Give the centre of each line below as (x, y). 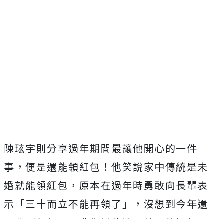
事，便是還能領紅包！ (58, 166)
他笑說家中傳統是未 (160, 166)
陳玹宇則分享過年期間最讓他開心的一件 (101, 148)
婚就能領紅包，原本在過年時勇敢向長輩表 (106, 185)
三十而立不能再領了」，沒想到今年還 (117, 203)
